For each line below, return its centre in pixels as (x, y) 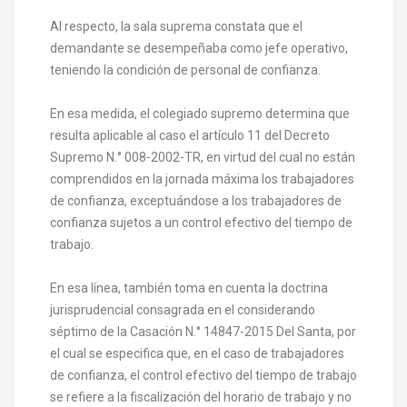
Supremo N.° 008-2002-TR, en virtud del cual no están (203, 157)
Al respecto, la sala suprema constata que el (176, 26)
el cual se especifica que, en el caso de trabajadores (197, 353)
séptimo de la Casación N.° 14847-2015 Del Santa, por (203, 331)
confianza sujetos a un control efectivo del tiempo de (201, 222)
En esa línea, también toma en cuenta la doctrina (189, 288)
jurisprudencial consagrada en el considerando (183, 309)
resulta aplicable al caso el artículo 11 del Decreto (190, 135)
